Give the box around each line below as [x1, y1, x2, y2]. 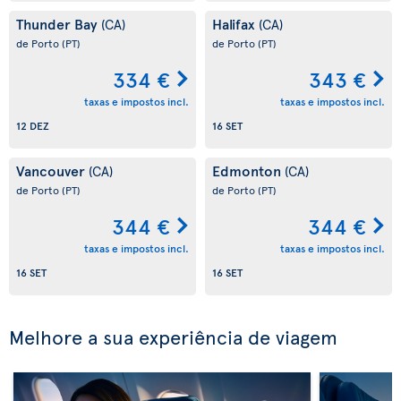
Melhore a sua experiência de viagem [9, 323, 337, 350]
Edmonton [212, 160, 285, 180]
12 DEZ [16, 118, 49, 133]
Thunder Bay [16, 13, 101, 33]
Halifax [212, 13, 259, 33]
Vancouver [16, 160, 89, 180]
